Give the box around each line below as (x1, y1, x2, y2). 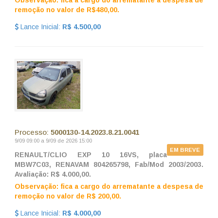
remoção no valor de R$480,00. (15, 6, 119, 14)
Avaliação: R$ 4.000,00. (15, 170, 91, 178)
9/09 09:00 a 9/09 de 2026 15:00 (15, 137, 92, 144)
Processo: (15, 127, 51, 136)
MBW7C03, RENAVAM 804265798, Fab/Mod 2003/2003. (15, 160, 203, 168)
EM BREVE (170, 146, 200, 153)
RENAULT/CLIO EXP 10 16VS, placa (15, 150, 167, 159)
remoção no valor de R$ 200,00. (15, 192, 121, 200)
